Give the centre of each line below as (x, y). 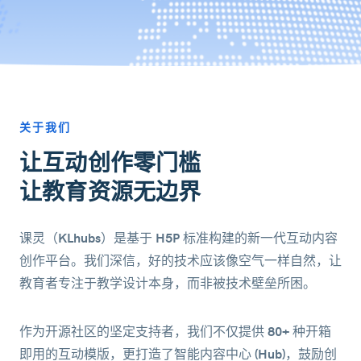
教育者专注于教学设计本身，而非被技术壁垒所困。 (168, 284)
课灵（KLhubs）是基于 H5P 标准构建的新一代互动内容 (178, 239)
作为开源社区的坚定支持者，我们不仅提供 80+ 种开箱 (175, 332)
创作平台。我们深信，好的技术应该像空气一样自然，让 (180, 261)
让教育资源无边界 (110, 193)
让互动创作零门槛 (110, 164)
